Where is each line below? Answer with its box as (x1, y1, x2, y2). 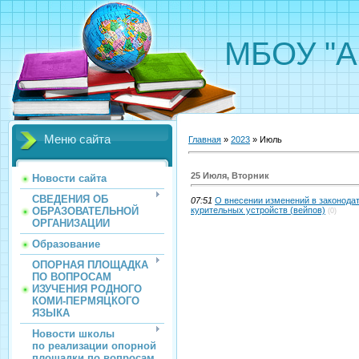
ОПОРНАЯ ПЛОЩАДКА (32, 259, 148, 271)
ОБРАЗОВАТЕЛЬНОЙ (32, 205, 139, 217)
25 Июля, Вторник (191, 171, 269, 181)
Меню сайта (44, 133, 111, 146)
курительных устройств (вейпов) (191, 205, 325, 216)
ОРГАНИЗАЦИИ (32, 217, 110, 229)
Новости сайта (32, 172, 107, 184)
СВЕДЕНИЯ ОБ (32, 193, 108, 205)
